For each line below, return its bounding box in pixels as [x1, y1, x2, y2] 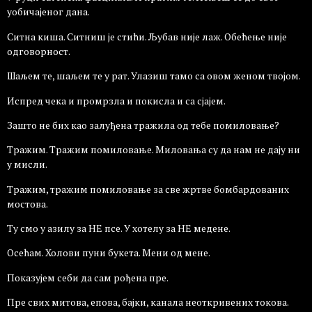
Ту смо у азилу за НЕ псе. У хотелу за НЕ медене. [7, 221, 231, 235]
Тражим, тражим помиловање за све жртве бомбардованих [7, 182, 289, 196]
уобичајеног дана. [7, 5, 90, 19]
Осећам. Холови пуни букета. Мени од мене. [7, 246, 210, 260]
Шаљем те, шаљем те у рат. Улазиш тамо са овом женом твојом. [7, 69, 301, 83]
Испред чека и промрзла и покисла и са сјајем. [7, 93, 226, 107]
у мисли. [7, 157, 47, 171]
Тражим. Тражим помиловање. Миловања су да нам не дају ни [7, 143, 300, 157]
